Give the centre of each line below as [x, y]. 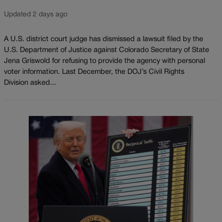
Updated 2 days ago [36, 15]
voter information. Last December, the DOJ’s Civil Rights [94, 72]
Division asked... [30, 83]
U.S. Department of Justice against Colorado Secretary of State [107, 50]
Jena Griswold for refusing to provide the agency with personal [105, 61]
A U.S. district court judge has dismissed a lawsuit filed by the [104, 39]
